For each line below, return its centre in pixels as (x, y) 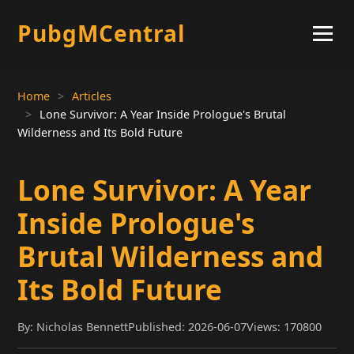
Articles (92, 96)
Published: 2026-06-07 (188, 327)
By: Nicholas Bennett (73, 327)
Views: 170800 (284, 327)
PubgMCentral (102, 33)
